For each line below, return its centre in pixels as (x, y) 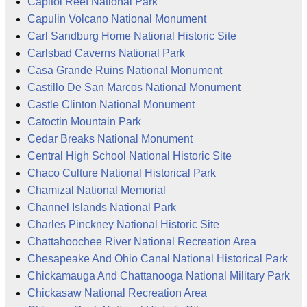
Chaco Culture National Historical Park (122, 173)
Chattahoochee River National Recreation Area (142, 241)
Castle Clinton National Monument (111, 104)
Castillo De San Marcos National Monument (134, 87)
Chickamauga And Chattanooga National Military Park (159, 275)
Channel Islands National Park (102, 207)
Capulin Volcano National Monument (117, 19)
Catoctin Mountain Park (84, 121)
